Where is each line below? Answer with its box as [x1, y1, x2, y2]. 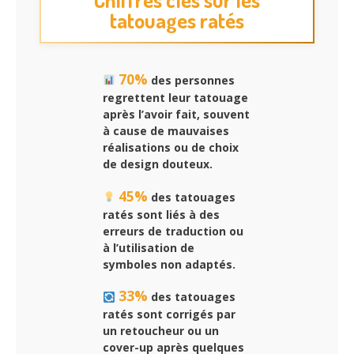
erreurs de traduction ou [103, 223, 243, 239]
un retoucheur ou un [103, 323, 219, 339]
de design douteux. [103, 156, 213, 171]
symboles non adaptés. [103, 256, 235, 272]
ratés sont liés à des [103, 206, 220, 222]
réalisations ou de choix [103, 139, 239, 155]
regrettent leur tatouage [103, 89, 248, 105]
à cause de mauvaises [103, 122, 229, 138]
